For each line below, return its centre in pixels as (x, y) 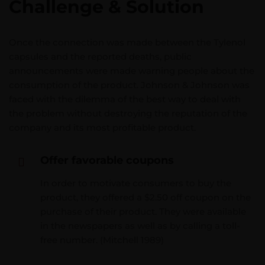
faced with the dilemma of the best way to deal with (125, 99)
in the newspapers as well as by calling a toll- (140, 226)
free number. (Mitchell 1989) (102, 240)
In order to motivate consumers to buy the (136, 183)
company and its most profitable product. (102, 127)
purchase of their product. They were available (143, 211)
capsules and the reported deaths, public (100, 56)
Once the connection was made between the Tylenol (127, 42)
